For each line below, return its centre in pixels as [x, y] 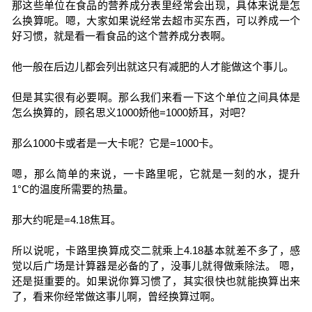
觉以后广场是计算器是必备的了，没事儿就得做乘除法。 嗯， [156, 266]
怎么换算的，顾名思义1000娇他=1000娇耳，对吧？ [131, 112]
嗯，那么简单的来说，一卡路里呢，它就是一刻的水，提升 [156, 174]
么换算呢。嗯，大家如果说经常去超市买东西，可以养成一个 [156, 21]
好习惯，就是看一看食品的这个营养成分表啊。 [121, 36]
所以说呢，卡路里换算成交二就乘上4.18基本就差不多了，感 [156, 250]
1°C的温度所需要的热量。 [72, 189]
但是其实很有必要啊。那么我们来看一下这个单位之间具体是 [156, 97]
